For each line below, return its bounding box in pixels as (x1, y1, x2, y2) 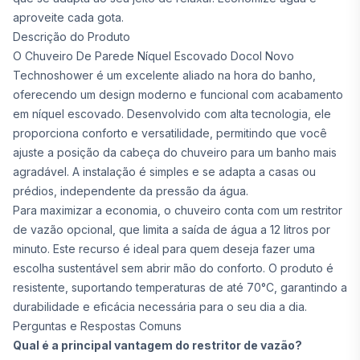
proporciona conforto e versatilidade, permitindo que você (13, 126, 327, 140)
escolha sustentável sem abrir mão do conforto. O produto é (13, 261, 333, 275)
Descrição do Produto (13, 30, 130, 43)
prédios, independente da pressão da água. (13, 184, 248, 198)
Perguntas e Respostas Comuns (13, 319, 182, 333)
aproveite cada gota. (13, 10, 124, 24)
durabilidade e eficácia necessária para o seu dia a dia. (13, 300, 307, 313)
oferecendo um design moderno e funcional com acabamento (13, 88, 343, 101)
